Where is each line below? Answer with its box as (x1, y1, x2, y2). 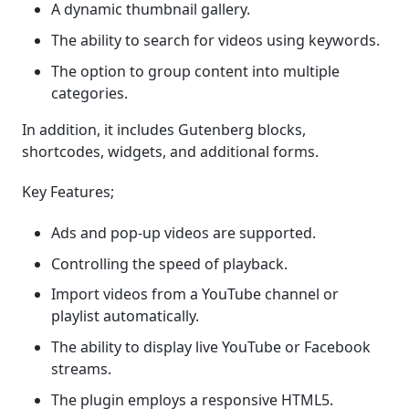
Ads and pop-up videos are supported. (51, 223, 316, 244)
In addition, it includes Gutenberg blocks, (22, 119, 306, 140)
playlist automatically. (51, 306, 199, 327)
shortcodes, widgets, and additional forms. (22, 141, 319, 162)
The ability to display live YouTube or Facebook (51, 336, 371, 357)
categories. (51, 82, 128, 103)
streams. (51, 358, 111, 379)
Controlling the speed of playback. (51, 253, 288, 274)
